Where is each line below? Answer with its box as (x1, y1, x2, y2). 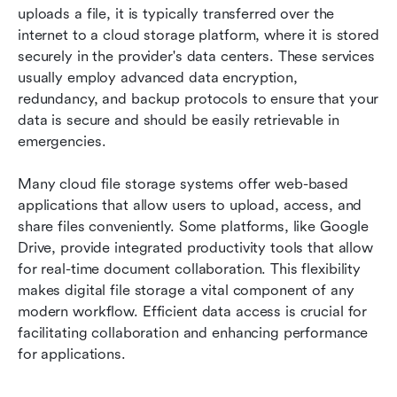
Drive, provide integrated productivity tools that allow (18, 238, 373, 256)
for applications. (18, 345, 126, 362)
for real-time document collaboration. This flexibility (18, 260, 362, 277)
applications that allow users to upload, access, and (18, 196, 362, 214)
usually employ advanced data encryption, (18, 68, 298, 86)
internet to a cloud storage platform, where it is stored (18, 26, 379, 43)
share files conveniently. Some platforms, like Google (18, 217, 370, 235)
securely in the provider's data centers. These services (18, 47, 375, 65)
